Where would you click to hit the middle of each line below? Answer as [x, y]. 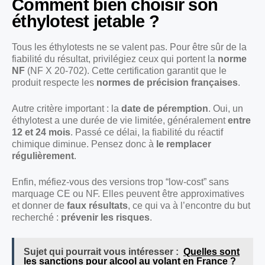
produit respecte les [54, 83]
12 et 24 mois [41, 132]
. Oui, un [226, 109]
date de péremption [165, 109]
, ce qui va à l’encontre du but [189, 206]
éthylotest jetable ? [86, 22]
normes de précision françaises [167, 83]
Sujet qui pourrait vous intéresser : [101, 252]
